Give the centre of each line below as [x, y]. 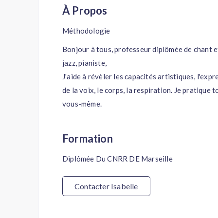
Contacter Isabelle [106, 186]
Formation [91, 138]
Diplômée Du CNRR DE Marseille [118, 159]
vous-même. [82, 104]
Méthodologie [86, 31]
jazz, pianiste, [84, 63]
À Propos [89, 10]
